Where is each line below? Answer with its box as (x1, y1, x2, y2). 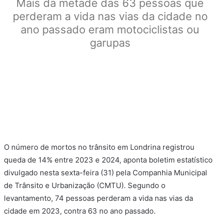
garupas (89, 36, 131, 50)
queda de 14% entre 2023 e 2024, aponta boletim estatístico (4, 155, 213, 165)
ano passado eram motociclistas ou (21, 23, 199, 36)
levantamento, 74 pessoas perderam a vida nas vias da (4, 193, 193, 203)
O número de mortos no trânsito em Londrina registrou (4, 142, 194, 152)
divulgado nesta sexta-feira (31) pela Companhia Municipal (4, 168, 207, 178)
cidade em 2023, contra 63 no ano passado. (4, 206, 156, 216)
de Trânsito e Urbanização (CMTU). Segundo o (4, 181, 165, 191)
